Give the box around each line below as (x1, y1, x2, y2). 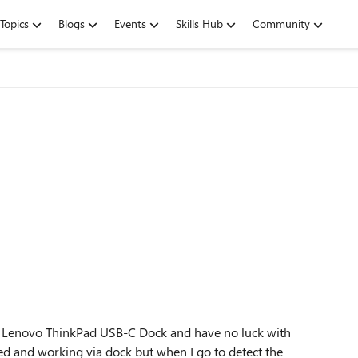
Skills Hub (176, 16, 223, 31)
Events (114, 16, 146, 31)
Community (253, 16, 310, 31)
